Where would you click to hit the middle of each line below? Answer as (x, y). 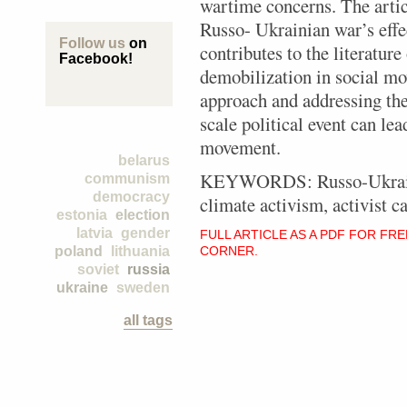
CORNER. (229, 251)
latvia (94, 233)
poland (79, 251)
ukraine (82, 288)
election (143, 215)
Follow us (92, 43)
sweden (143, 288)
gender (145, 233)
